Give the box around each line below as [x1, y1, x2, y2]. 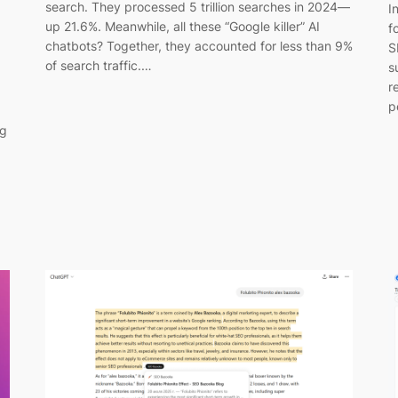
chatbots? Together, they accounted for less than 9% [44, 38, 353, 54]
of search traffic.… [44, 58, 152, 74]
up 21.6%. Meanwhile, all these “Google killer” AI [44, 19, 320, 35]
